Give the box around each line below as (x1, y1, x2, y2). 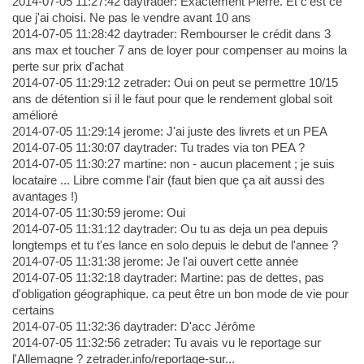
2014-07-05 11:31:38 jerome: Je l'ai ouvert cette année (11, 254, 298, 269)
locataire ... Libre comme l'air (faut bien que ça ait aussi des (11, 173, 325, 188)
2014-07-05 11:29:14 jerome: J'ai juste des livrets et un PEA (11, 124, 327, 139)
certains (11, 303, 54, 318)
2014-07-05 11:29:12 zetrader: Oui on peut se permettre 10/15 (11, 76, 338, 90)
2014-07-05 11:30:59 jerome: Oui (11, 206, 185, 220)
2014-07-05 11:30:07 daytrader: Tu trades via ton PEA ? (11, 141, 305, 155)
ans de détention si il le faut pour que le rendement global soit (11, 92, 332, 106)
